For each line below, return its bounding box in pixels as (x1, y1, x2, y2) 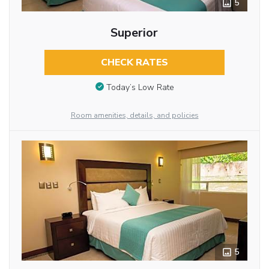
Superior (110, 25, 159, 41)
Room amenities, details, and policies (70, 110, 199, 120)
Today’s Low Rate (106, 81, 174, 93)
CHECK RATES (100, 56, 168, 70)
